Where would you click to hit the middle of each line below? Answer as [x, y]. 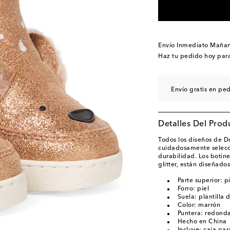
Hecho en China [202, 222]
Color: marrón [199, 205]
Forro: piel [193, 189]
